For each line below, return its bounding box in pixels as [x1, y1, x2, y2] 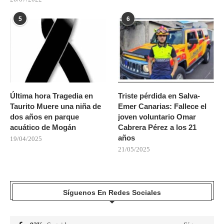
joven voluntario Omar [118, 112, 196, 121]
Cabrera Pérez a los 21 [118, 122, 197, 131]
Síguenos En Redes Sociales [63, 188, 161, 196]
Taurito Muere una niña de [10, 101, 101, 110]
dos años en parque [10, 112, 79, 121]
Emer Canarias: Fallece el [118, 101, 207, 110]
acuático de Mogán [10, 122, 76, 131]
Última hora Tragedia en [10, 91, 93, 100]
